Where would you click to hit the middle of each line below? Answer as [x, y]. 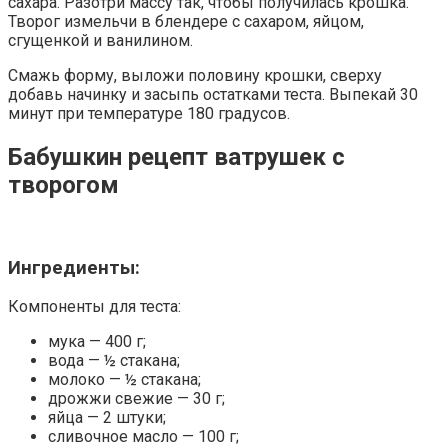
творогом [63, 184]
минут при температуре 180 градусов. [149, 114]
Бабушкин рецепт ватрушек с [176, 156]
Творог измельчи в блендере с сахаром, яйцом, [186, 22]
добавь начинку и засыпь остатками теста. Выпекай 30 [213, 95]
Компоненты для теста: [94, 307]
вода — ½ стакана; [114, 361]
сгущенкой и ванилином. [100, 41]
